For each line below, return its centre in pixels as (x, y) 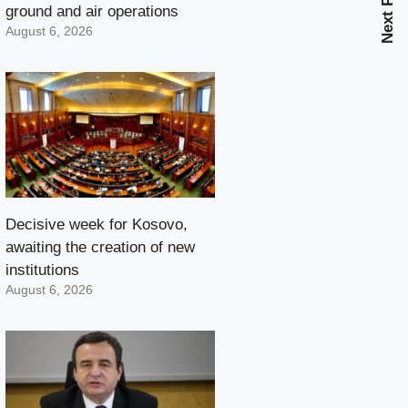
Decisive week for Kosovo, (97, 225)
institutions (42, 270)
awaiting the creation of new (100, 248)
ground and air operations (92, 12)
